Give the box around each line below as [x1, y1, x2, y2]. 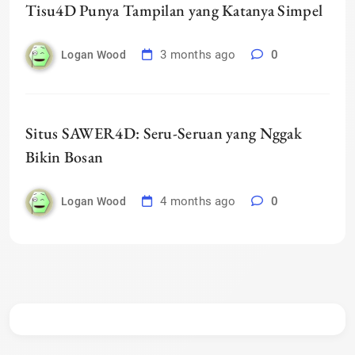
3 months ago [160, 47, 235, 62]
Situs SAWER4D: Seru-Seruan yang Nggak [25, 123, 303, 143]
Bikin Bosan [25, 147, 104, 167]
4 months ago [160, 194, 235, 209]
